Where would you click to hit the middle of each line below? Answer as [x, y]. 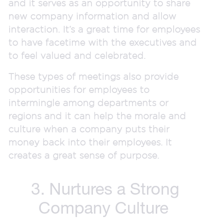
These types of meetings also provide [93, 76]
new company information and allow [92, 16]
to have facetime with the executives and [102, 42]
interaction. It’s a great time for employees [104, 29]
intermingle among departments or [88, 102]
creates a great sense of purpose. [85, 155]
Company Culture [105, 207]
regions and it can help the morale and [97, 116]
